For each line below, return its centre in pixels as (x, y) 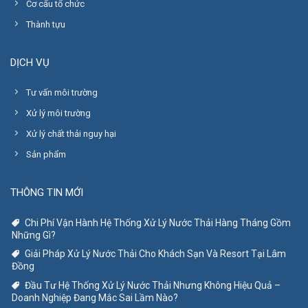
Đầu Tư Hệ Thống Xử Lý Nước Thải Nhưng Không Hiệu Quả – (153, 285)
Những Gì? (34, 235)
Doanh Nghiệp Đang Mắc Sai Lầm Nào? (95, 297)
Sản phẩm (46, 155)
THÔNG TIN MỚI (47, 192)
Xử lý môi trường (58, 113)
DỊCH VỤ (30, 62)
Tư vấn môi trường (62, 93)
